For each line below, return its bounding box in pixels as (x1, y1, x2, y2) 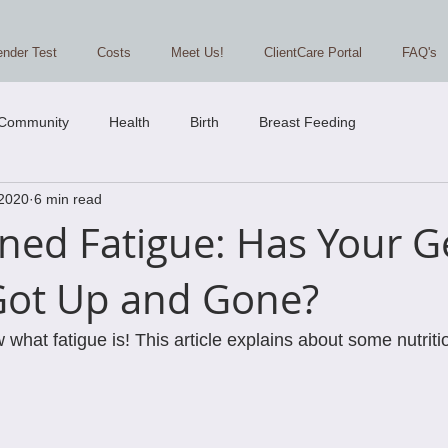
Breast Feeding (259, 113, 356, 130)
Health (109, 113, 150, 130)
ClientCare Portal (264, 45, 362, 60)
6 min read (34, 190, 102, 207)
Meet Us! (171, 45, 224, 60)
